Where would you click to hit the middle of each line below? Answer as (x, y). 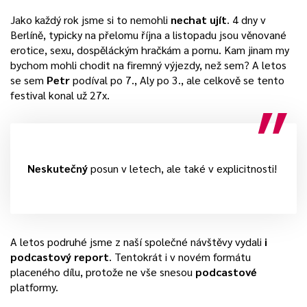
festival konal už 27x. (60, 95)
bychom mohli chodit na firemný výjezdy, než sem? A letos (148, 65)
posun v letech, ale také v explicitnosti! (182, 168)
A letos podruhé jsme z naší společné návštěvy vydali (136, 242)
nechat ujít (199, 20)
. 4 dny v (246, 20)
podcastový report (60, 257)
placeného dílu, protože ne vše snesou (103, 272)
